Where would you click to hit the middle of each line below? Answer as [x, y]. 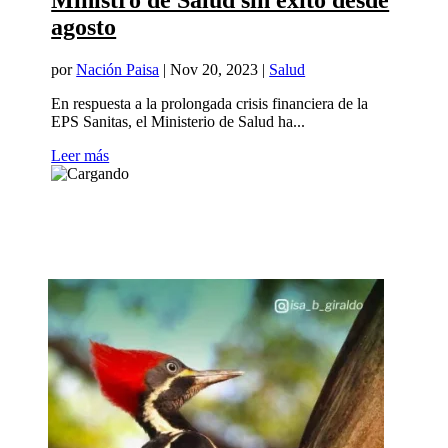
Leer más [80, 156]
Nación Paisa [118, 70]
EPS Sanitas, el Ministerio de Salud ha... [178, 122]
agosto [84, 27]
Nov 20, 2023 [214, 70]
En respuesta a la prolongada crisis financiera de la [210, 104]
